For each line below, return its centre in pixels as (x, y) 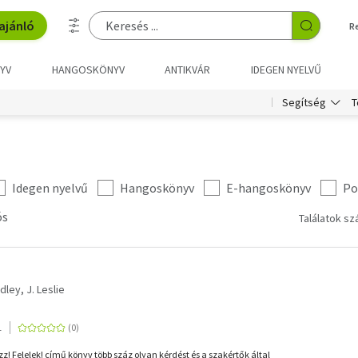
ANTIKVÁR (188, 70)
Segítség (304, 102)
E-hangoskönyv (268, 188)
